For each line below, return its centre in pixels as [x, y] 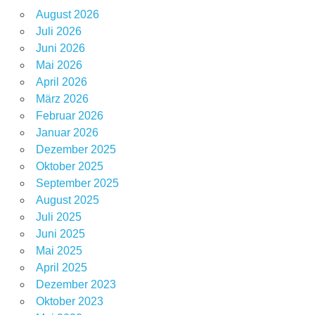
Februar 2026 [69, 116]
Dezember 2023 [76, 285]
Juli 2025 [58, 217]
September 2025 [77, 184]
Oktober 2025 [69, 167]
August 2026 [67, 15]
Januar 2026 [67, 133]
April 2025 [61, 268]
